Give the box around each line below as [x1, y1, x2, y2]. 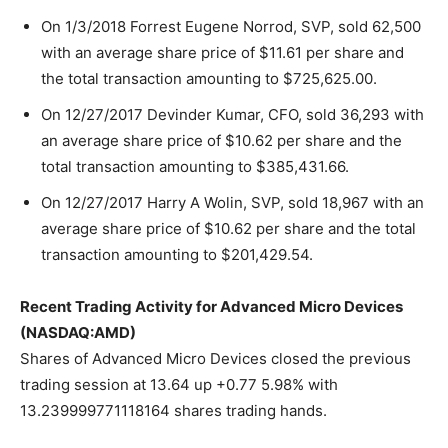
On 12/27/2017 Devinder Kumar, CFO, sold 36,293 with [41, 105, 424, 124]
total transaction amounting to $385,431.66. [41, 157, 349, 176]
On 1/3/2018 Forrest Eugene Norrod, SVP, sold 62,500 [41, 17, 421, 36]
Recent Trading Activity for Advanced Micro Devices [20, 297, 403, 316]
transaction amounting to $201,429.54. [41, 245, 313, 264]
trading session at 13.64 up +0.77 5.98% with [20, 375, 338, 394]
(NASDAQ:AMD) [20, 323, 136, 342]
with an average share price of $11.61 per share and [41, 43, 404, 62]
